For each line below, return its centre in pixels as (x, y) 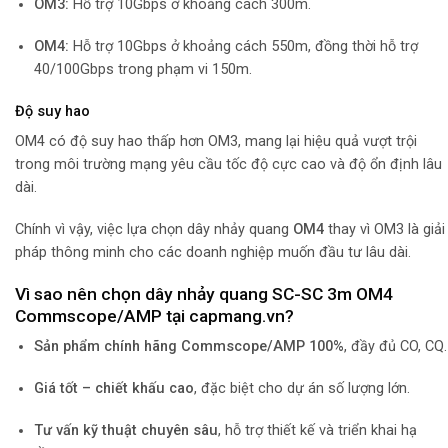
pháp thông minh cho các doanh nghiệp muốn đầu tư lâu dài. (213, 252)
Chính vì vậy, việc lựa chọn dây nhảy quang (154, 229)
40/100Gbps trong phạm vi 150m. (142, 69)
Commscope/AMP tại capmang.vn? (154, 315)
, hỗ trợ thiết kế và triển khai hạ (317, 430)
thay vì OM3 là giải (384, 229)
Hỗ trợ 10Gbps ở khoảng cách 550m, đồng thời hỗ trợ (243, 46)
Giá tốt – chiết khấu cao (113, 389)
